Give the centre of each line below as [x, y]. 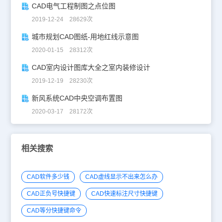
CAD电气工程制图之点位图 [73, 6]
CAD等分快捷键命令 [54, 210]
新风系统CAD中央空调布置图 [77, 98]
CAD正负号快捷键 [51, 194]
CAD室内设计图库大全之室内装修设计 [91, 67]
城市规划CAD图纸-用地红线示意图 [85, 36]
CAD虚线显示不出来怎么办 [121, 177]
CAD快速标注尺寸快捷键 [124, 194]
